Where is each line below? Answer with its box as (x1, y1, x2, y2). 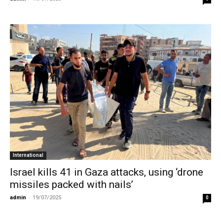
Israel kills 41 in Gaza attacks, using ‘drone (10, 166, 203, 178)
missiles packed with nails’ (10, 178, 133, 190)
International (13, 152, 43, 158)
